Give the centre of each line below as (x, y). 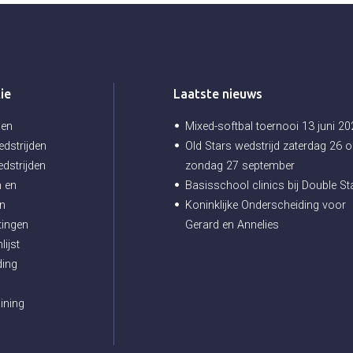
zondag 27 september (240, 166)
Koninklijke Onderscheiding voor (266, 206)
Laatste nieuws (218, 94)
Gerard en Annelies (232, 225)
